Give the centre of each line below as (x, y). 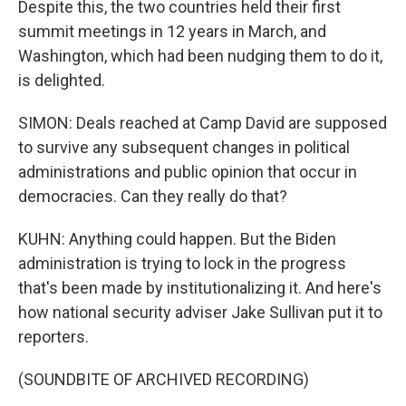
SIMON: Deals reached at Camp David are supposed (203, 123)
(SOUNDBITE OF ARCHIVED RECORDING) (164, 379)
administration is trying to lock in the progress (182, 263)
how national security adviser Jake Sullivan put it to (200, 312)
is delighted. (62, 80)
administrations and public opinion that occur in (188, 172)
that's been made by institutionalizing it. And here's (200, 288)
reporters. (53, 337)
